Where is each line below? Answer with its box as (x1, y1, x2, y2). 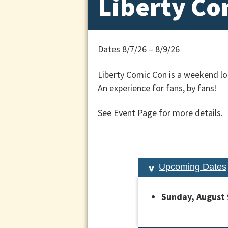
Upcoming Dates (159, 162, 226, 173)
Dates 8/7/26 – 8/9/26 (98, 43, 180, 55)
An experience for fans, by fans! (98, 81, 217, 94)
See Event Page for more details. (98, 107, 223, 119)
